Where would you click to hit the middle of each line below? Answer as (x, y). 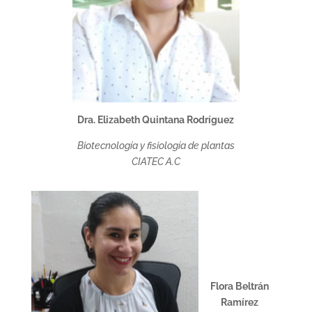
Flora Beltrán (239, 286)
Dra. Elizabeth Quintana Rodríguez (156, 120)
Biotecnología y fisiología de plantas (156, 146)
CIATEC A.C (156, 162)
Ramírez (239, 302)
